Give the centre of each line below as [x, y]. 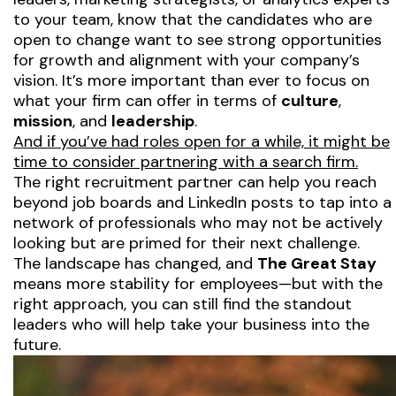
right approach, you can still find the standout [183, 304]
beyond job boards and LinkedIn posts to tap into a [202, 202]
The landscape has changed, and [135, 263]
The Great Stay [317, 263]
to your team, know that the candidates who [181, 19]
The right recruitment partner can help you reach [195, 182]
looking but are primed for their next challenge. [187, 243]
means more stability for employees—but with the [198, 283]
